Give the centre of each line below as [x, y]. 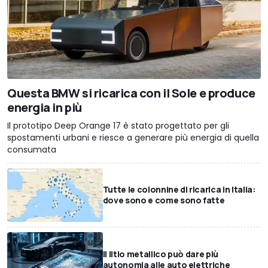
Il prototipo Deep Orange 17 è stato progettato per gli [118, 126]
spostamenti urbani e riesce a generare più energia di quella [133, 138]
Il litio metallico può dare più [160, 254]
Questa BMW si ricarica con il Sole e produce [131, 93]
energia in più [45, 108]
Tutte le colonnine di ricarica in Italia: [179, 190]
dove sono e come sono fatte [164, 200]
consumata [32, 150]
